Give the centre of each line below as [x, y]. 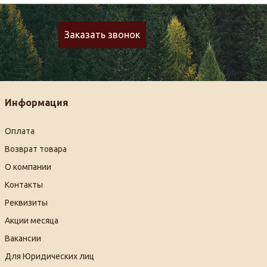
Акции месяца [31, 221]
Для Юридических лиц [49, 257]
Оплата [19, 131]
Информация [36, 103]
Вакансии [23, 239]
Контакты [24, 185]
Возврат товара [35, 149]
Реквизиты [26, 203]
